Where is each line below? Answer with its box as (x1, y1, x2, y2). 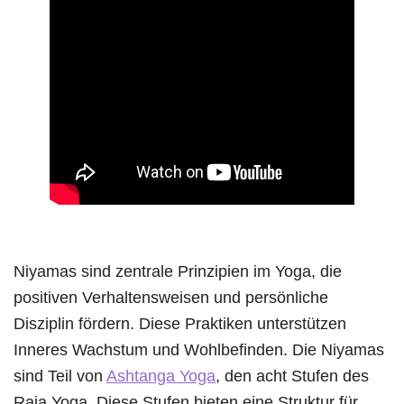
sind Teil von (14, 365, 106, 385)
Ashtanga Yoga (106, 365, 216, 385)
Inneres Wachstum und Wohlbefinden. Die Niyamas (14, 339, 384, 359)
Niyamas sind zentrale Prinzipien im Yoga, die (14, 261, 342, 280)
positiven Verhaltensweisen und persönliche (14, 287, 328, 307)
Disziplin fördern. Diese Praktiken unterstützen (14, 313, 346, 333)
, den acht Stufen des (216, 365, 369, 385)
